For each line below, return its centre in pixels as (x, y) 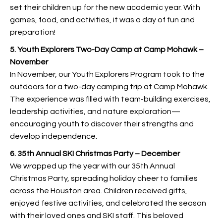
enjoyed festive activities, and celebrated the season (108, 203)
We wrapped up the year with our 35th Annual (92, 166)
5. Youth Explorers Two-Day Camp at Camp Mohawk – (107, 50)
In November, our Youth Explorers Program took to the (107, 74)
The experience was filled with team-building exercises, (110, 99)
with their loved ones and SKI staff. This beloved (97, 216)
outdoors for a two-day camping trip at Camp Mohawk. (109, 87)
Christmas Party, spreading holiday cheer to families (104, 178)
